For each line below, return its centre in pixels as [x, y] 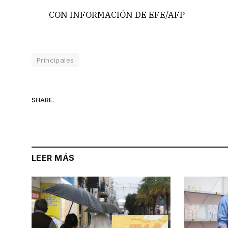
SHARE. [43, 99]
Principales [55, 60]
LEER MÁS [53, 158]
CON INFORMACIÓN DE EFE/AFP [117, 15]
